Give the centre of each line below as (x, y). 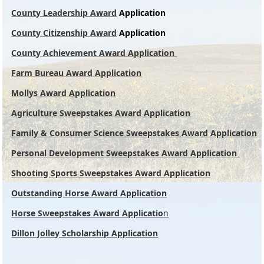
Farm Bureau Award (52, 73)
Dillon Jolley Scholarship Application (85, 233)
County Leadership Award (64, 13)
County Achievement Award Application (94, 53)
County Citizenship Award (64, 33)
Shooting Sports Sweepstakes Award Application (111, 173)
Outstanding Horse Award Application (89, 193)
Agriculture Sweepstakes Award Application (101, 113)
